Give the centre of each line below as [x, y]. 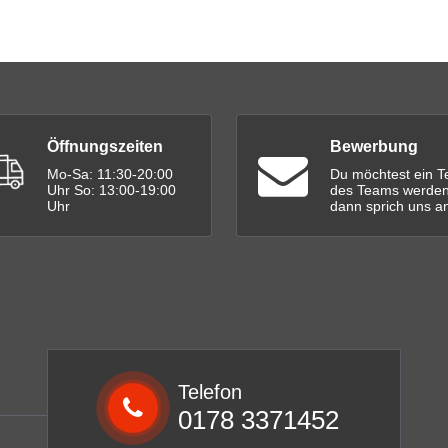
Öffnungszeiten [105, 147]
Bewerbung [374, 147]
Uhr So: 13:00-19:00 [111, 190]
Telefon [210, 392]
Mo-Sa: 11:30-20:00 [110, 174]
